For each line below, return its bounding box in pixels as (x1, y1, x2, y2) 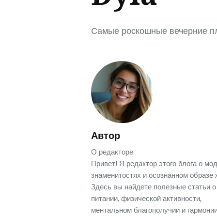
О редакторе (91, 147, 133, 157)
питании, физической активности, (91, 193, 201, 203)
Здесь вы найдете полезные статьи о (91, 182, 216, 192)
